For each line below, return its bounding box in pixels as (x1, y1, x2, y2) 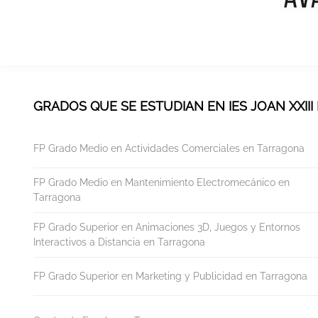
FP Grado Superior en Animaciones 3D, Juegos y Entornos (33, 221, 300, 233)
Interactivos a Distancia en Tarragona (33, 236, 205, 248)
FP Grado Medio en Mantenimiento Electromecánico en (33, 176, 290, 188)
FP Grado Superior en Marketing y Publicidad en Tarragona (33, 270, 307, 282)
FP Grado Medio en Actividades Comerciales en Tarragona (33, 142, 305, 154)
